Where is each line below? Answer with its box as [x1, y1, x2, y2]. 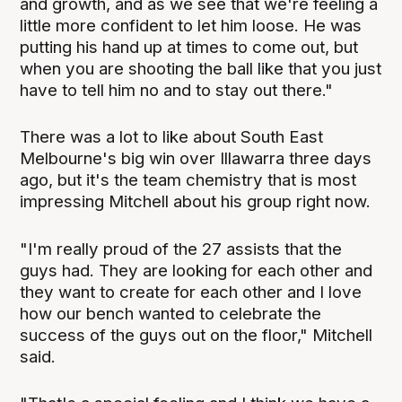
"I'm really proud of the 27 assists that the [20, 238, 343, 259]
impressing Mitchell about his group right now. [20, 191, 371, 213]
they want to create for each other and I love [20, 281, 363, 302]
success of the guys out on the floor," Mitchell [20, 324, 373, 345]
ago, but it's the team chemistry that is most [20, 170, 357, 191]
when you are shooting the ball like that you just [20, 58, 382, 80]
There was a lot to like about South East [20, 127, 324, 148]
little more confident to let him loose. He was [20, 15, 363, 37]
